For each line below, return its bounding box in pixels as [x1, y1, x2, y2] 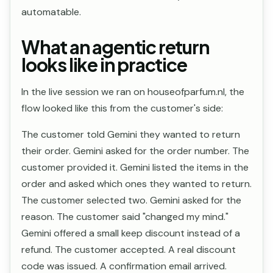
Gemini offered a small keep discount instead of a [21, 227, 240, 239]
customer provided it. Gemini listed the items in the [21, 161, 249, 174]
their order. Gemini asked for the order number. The [21, 144, 249, 157]
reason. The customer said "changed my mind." [21, 210, 229, 223]
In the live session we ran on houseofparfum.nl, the [21, 85, 244, 98]
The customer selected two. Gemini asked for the [21, 194, 241, 207]
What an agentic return [21, 35, 210, 58]
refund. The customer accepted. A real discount [21, 243, 236, 256]
